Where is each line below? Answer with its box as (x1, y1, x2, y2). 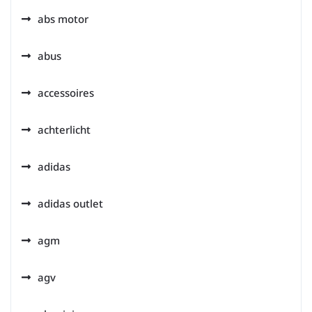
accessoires (38, 86, 94, 100)
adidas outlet (38, 196, 103, 210)
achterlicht (38, 123, 91, 136)
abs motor (38, 12, 88, 26)
